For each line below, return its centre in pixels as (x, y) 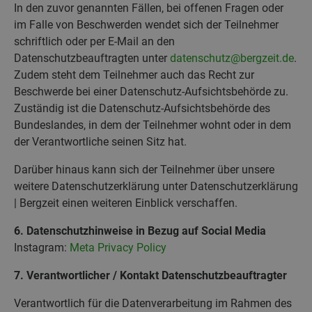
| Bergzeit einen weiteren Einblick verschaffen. (126, 203)
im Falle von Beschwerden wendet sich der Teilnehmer (146, 24)
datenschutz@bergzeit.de (232, 58)
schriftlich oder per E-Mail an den (94, 41)
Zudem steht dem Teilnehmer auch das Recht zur (134, 75)
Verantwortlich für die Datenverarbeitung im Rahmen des (153, 303)
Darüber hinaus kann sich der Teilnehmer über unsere (144, 169)
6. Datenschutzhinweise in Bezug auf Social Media (140, 231)
